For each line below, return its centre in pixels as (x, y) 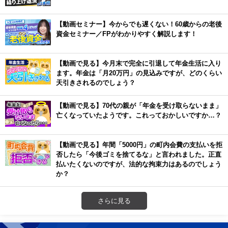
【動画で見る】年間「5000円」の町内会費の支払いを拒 (139, 145)
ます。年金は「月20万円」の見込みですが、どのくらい (139, 73)
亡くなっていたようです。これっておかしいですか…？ (139, 115)
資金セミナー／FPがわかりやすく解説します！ (126, 34)
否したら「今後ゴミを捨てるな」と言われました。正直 (139, 154)
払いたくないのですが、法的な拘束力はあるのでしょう (139, 164)
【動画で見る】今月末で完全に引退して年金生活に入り (139, 63)
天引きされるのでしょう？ (96, 83)
